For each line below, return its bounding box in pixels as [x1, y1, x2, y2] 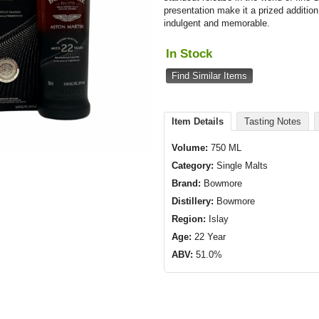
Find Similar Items [172, 70, 248, 81]
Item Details [172, 116, 224, 127]
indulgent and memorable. [164, 18, 271, 28]
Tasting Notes [244, 116, 302, 127]
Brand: [172, 178, 202, 189]
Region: [172, 214, 206, 224]
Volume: [172, 142, 209, 153]
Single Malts [214, 160, 268, 171]
